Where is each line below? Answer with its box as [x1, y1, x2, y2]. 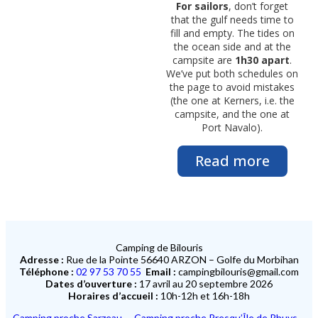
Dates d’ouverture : [45, 278, 139, 290]
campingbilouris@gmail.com [176, 265, 299, 278]
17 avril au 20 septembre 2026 [139, 278, 273, 290]
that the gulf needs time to [170, 13, 294, 26]
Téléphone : [19, 265, 76, 278]
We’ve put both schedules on [166, 67, 298, 80]
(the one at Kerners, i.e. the [170, 94, 295, 107]
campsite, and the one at [175, 107, 290, 121]
